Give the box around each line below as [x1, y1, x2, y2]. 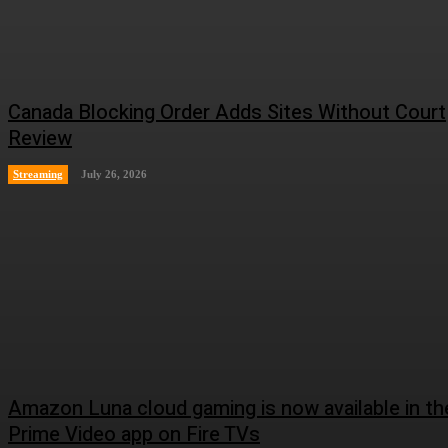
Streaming [13, 167, 63, 180]
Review [8, 123, 72, 153]
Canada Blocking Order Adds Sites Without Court [8, 97, 446, 127]
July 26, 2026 [81, 167, 147, 180]
